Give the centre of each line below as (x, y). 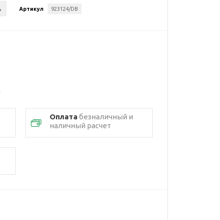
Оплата (63, 117)
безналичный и (105, 117)
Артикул (31, 9)
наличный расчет (80, 125)
